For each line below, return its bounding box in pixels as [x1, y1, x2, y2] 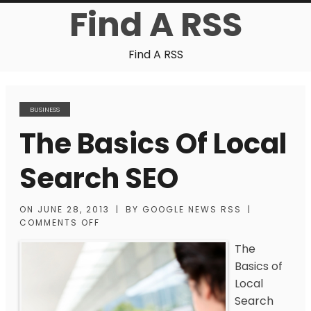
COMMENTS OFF [19, 217, 100, 228]
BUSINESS [30, 105, 60, 114]
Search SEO [19, 159, 178, 198]
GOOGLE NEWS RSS [142, 203, 242, 215]
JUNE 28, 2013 [37, 203, 110, 215]
